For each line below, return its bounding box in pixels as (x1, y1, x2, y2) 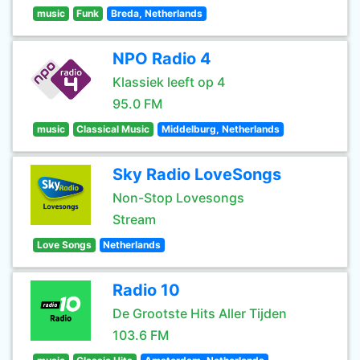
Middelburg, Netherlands (161, 123, 280, 135)
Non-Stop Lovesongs (112, 190, 244, 206)
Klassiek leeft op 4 (112, 74, 225, 90)
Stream (112, 211, 156, 227)
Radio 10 (112, 280, 180, 300)
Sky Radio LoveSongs (112, 165, 281, 184)
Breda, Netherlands (110, 7, 202, 19)
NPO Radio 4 (112, 49, 211, 68)
